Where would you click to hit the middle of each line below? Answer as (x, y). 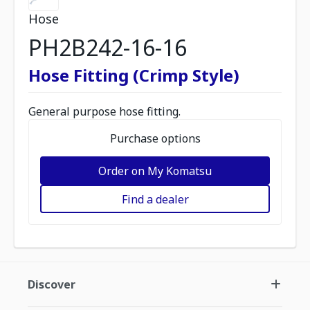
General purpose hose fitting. (104, 111)
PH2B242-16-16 (108, 47)
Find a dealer (155, 199)
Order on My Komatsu (155, 171)
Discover (52, 284)
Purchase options (155, 138)
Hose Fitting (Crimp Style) (134, 75)
